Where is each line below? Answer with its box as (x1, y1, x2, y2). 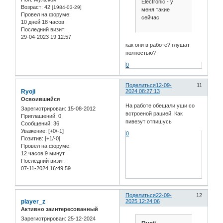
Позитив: (21, 135, 43, 142)
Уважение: (21, 128, 47, 134)
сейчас (141, 14, 159, 21)
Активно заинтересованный (21, 206, 98, 213)
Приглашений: (21, 113, 57, 119)
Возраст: (21, 3, 43, 10)
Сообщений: (21, 120, 52, 127)
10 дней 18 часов (21, 18, 64, 25)
